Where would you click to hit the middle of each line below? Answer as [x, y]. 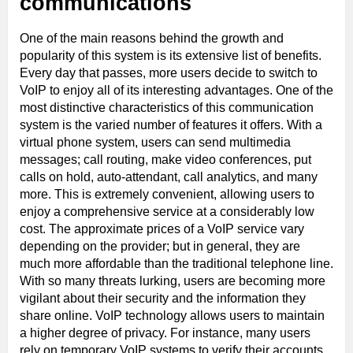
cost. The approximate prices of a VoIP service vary [162, 229]
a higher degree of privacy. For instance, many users [165, 333]
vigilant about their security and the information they [163, 298]
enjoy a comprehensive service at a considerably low [167, 211]
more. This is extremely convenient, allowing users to [167, 194]
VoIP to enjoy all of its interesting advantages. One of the [176, 90]
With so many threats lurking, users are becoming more [173, 281]
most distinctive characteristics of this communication [167, 107]
